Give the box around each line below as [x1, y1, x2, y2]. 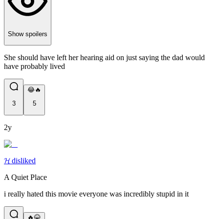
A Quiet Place [4, 173, 47, 181]
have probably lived [4, 62, 65, 70]
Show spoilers [8, 30, 47, 38]
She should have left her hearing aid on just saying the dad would [4, 53, 205, 62]
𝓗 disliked [4, 156, 36, 165]
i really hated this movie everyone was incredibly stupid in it [4, 189, 189, 198]
